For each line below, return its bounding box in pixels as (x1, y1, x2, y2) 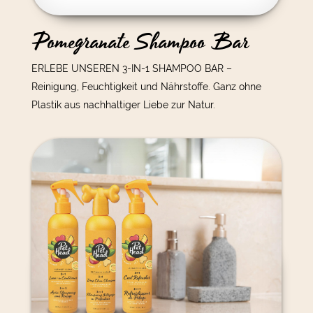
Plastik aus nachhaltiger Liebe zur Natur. (31, 99, 215, 110)
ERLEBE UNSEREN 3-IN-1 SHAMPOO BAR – (31, 62, 232, 74)
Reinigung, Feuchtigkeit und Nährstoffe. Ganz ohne (31, 80, 261, 92)
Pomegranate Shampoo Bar (31, 24, 249, 59)
